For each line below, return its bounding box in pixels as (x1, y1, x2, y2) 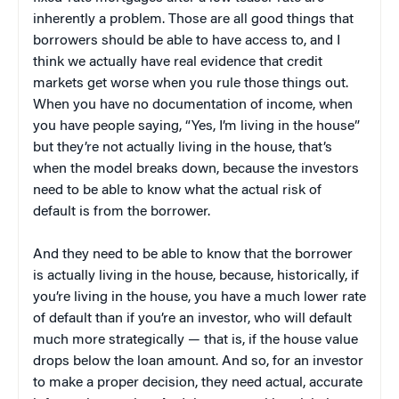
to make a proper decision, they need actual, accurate (33, 375, 362, 390)
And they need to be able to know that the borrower (33, 247, 353, 262)
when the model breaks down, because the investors (33, 161, 359, 176)
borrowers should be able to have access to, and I (33, 33, 340, 48)
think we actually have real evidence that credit (33, 54, 322, 69)
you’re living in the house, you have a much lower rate (33, 289, 366, 305)
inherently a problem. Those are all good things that (33, 12, 354, 27)
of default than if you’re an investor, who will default (33, 311, 352, 326)
